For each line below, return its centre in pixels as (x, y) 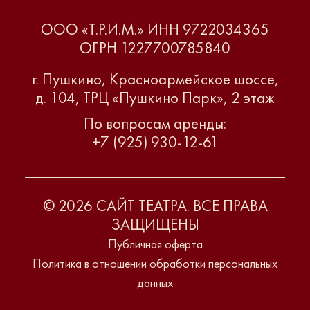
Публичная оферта (155, 244)
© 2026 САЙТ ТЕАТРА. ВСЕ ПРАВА (155, 206)
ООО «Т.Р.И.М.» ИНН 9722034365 (155, 30)
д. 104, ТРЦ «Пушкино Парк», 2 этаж (155, 98)
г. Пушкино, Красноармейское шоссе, (155, 80)
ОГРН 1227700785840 (155, 48)
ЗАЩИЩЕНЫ (155, 225)
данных (155, 283)
